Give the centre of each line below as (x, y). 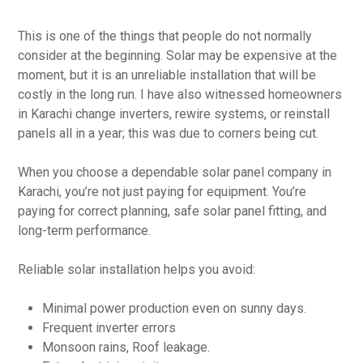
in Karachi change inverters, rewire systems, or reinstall (174, 113)
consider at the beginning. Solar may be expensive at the (178, 55)
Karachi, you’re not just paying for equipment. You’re (162, 191)
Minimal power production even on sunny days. (175, 308)
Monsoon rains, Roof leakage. (126, 347)
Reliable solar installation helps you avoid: (137, 269)
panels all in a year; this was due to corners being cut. (169, 133)
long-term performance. (85, 230)
